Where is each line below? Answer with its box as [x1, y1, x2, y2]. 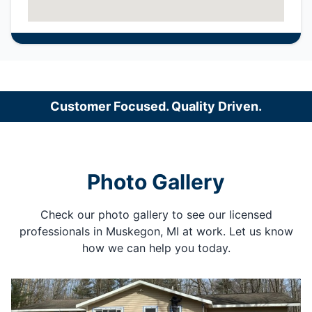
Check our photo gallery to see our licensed [40, 207, 272, 221]
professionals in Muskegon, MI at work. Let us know [19, 224, 293, 238]
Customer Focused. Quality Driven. [50, 98, 262, 114]
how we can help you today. [81, 240, 231, 255]
